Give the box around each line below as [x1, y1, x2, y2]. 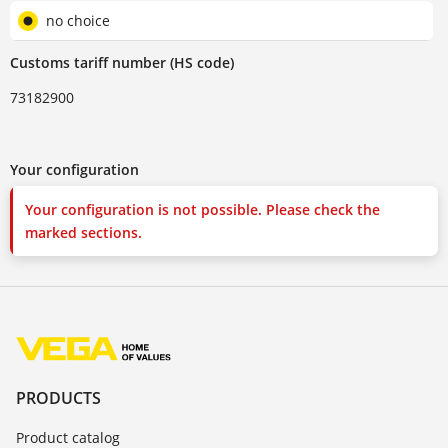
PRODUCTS [16, 386, 101, 409]
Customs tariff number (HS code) [10, 53, 234, 73]
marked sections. [25, 223, 142, 243]
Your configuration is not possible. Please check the [25, 200, 380, 220]
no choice [46, 11, 110, 31]
